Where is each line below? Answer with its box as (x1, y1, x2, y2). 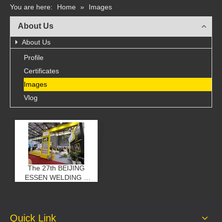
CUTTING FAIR (32, 183, 81, 191)
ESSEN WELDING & (24, 173, 88, 181)
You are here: (10, 3, 53, 11)
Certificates (24, 67, 59, 75)
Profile (24, 54, 44, 61)
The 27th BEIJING (28, 164, 85, 172)
